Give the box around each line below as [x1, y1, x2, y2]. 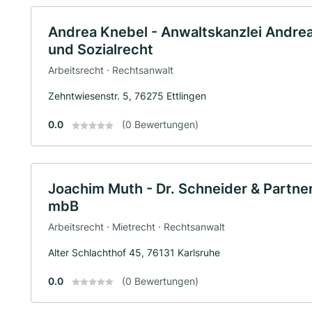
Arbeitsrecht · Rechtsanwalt [48, 63, 173, 76]
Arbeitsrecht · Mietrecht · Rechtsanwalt [48, 220, 225, 233]
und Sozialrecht [48, 41, 153, 58]
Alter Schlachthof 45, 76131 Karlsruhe [48, 246, 220, 258]
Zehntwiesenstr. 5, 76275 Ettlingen [48, 89, 206, 102]
